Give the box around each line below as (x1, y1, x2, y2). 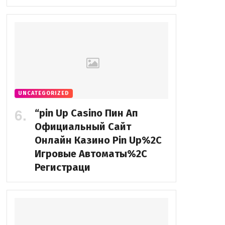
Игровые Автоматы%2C (34, 147, 147, 160)
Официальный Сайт (34, 120, 131, 133)
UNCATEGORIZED (18, 89, 69, 96)
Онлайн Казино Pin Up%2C (34, 134, 162, 146)
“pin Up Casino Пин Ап (34, 106, 138, 119)
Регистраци (34, 161, 90, 173)
